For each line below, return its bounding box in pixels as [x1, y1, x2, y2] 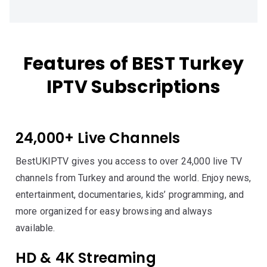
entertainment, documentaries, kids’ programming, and [15, 189, 244, 200]
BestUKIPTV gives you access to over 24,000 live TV [15, 156, 243, 167]
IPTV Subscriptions [46, 74, 221, 100]
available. [15, 222, 55, 234]
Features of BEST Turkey [23, 51, 244, 76]
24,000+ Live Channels [15, 128, 181, 148]
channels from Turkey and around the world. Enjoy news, [15, 172, 252, 184]
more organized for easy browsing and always [15, 206, 212, 217]
